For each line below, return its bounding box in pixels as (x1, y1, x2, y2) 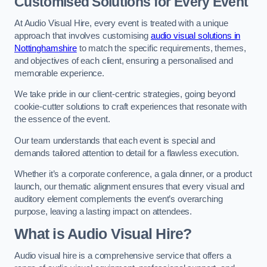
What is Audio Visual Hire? (14, 225, 192, 242)
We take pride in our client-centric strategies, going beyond (14, 89, 236, 100)
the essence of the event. (14, 114, 113, 125)
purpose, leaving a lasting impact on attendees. (14, 207, 193, 217)
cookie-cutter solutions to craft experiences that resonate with (14, 102, 247, 112)
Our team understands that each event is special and (14, 135, 215, 145)
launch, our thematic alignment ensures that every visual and (14, 182, 245, 192)
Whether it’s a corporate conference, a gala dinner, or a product (14, 169, 252, 179)
